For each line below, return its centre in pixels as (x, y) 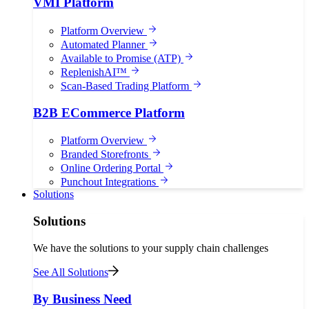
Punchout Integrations (110, 182)
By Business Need (82, 299)
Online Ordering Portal (112, 168)
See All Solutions (71, 272)
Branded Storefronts (106, 154)
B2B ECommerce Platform (109, 112)
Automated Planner (104, 44)
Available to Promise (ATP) (122, 58)
